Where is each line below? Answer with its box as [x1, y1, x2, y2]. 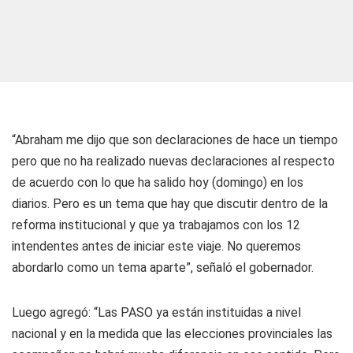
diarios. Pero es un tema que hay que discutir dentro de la [12, 196, 328, 211]
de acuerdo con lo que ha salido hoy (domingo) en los [12, 175, 303, 190]
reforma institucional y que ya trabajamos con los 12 [12, 217, 300, 232]
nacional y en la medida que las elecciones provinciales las [12, 326, 333, 341]
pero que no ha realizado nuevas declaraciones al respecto [12, 154, 335, 169]
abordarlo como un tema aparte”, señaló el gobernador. [12, 260, 314, 275]
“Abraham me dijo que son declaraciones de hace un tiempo [12, 132, 338, 147]
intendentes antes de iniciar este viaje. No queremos [12, 239, 301, 254]
